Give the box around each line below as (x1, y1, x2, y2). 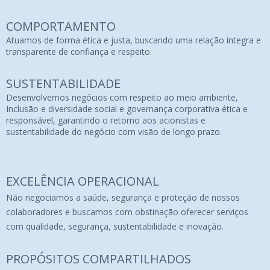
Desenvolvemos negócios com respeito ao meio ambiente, (6, 91, 238, 103)
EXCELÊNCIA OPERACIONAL (6, 172, 159, 189)
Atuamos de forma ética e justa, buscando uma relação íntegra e (6, 34, 261, 46)
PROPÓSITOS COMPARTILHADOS (6, 250, 191, 267)
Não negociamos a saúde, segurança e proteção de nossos (6, 191, 240, 203)
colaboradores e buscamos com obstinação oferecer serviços (6, 206, 248, 218)
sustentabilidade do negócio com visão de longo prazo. (6, 125, 222, 137)
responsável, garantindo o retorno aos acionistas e (6, 114, 206, 126)
